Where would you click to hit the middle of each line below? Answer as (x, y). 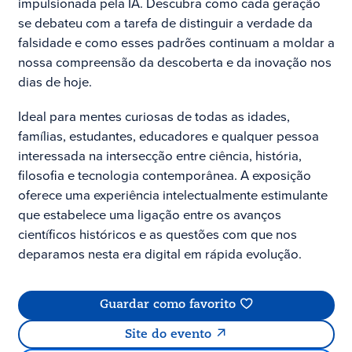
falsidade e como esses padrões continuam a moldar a (176, 43)
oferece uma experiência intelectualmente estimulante (172, 195)
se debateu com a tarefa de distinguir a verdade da (165, 23)
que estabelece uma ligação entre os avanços (149, 214)
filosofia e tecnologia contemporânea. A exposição (164, 175)
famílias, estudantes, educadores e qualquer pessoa (168, 136)
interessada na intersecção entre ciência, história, (159, 156)
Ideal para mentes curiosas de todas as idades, (154, 116)
